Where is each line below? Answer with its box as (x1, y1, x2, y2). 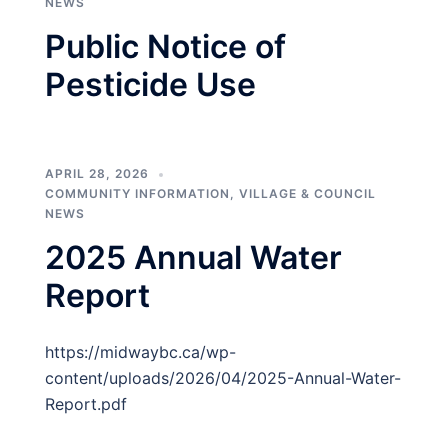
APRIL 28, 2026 (45, 166, 149, 181)
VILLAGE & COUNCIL (239, 186, 376, 201)
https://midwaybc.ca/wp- (45, 342, 236, 362)
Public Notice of (45, 27, 286, 66)
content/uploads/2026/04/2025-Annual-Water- (45, 368, 401, 388)
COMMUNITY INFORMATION (45, 186, 230, 201)
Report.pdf (45, 394, 127, 414)
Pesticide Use (45, 65, 256, 104)
